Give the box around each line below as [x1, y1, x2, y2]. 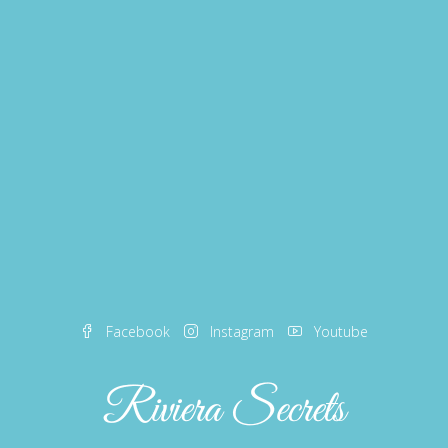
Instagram [206, 321, 278, 341]
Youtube [310, 321, 368, 341]
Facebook [102, 321, 174, 341]
